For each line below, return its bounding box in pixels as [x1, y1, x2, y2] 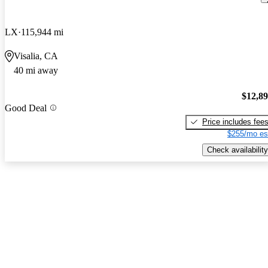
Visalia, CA [14, 51, 58, 62]
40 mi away [14, 65, 58, 76]
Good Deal [5, 102, 47, 113]
